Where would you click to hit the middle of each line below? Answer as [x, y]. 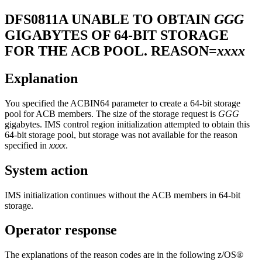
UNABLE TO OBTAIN [143, 19]
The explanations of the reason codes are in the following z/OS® [124, 255]
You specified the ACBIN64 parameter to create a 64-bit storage [123, 103]
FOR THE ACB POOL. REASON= [111, 51]
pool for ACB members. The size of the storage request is [111, 113]
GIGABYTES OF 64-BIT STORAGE [117, 35]
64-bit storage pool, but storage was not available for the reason [121, 135]
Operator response [61, 230]
